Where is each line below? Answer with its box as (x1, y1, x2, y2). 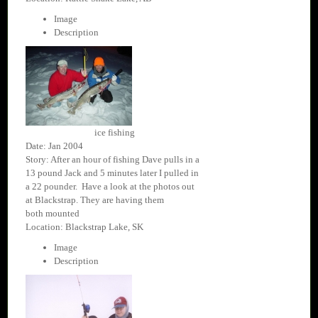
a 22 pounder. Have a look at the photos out (26, 181, 194, 192)
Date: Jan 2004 (26, 141, 83, 152)
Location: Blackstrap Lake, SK (26, 221, 143, 233)
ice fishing (94, 127, 135, 138)
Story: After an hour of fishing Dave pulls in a (26, 154, 199, 165)
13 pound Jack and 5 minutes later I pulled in (26, 168, 199, 179)
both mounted (26, 208, 79, 219)
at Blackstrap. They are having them (26, 194, 164, 206)
